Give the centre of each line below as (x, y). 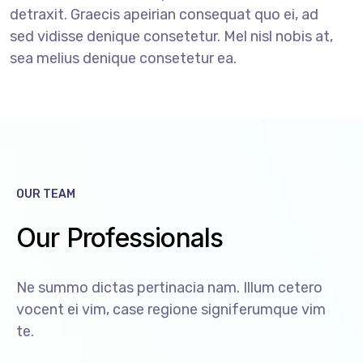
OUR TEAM (46, 194)
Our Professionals (120, 237)
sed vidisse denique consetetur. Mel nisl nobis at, (172, 36)
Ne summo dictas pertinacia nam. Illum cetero (169, 287)
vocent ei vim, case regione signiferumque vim (171, 309)
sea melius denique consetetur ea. (124, 58)
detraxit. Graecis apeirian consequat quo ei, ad (164, 14)
